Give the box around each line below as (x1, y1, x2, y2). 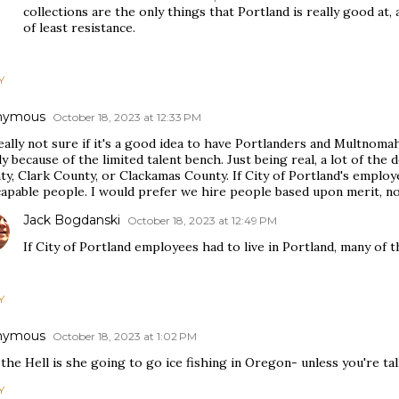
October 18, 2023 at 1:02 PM (53, 330, 197, 343)
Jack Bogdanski (23, 212, 120, 228)
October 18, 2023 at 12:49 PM (127, 214, 277, 227)
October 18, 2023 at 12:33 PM (53, 110, 201, 124)
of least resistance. (23, 20, 135, 36)
